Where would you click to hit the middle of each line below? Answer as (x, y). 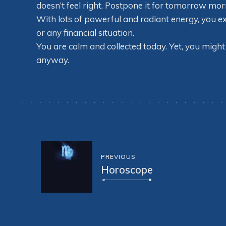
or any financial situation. (85, 33)
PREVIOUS (118, 157)
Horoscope (127, 170)
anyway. (53, 60)
